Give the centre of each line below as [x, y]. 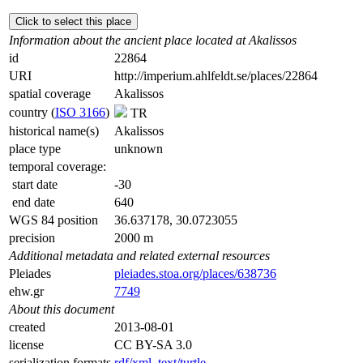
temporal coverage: [58, 166]
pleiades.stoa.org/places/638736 [195, 273]
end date [32, 202]
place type [35, 148]
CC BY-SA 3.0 [153, 344]
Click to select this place [73, 21]
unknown [139, 148]
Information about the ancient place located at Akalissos [153, 40]
